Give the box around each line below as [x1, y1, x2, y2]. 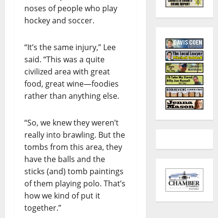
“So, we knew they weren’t [24, 117, 119, 128]
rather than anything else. [24, 91, 119, 102]
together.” [24, 202, 61, 214]
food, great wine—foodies [24, 78, 119, 90]
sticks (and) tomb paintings [24, 166, 124, 177]
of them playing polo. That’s [24, 178, 126, 189]
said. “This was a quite [24, 54, 105, 65]
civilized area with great [24, 66, 110, 77]
